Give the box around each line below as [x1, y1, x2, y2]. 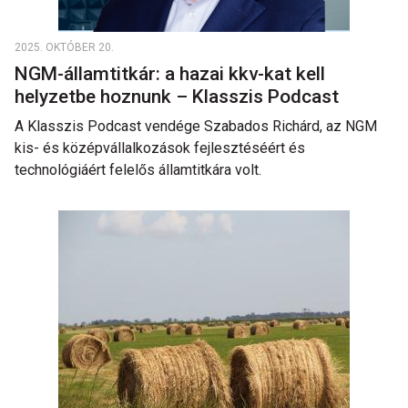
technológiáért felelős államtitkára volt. [15, 161, 261, 178]
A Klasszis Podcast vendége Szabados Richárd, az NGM [15, 117, 377, 135]
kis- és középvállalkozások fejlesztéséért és [15, 139, 305, 157]
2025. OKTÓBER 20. [15, 41, 114, 54]
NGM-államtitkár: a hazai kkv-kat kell [15, 63, 325, 85]
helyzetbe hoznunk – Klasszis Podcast [15, 86, 343, 107]
